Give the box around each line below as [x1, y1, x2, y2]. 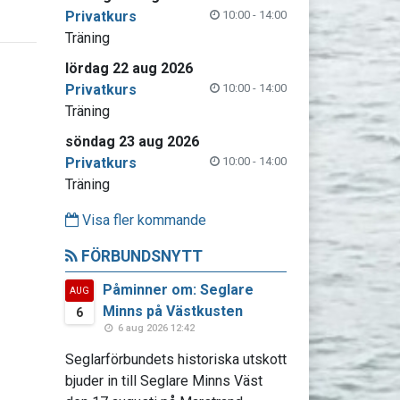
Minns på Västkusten [102, 303, 243, 320]
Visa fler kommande [78, 212, 206, 229]
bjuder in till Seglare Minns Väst [64, 372, 262, 389]
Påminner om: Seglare [102, 281, 254, 298]
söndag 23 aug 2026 [64, 133, 199, 150]
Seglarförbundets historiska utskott [64, 351, 287, 368]
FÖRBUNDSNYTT [77, 247, 203, 265]
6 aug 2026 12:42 [114, 322, 195, 334]
